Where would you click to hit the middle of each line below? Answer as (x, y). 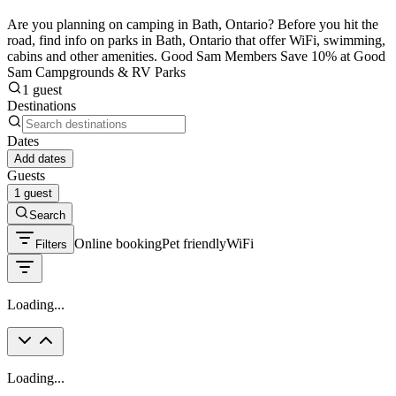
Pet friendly (194, 243)
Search (47, 215)
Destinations (42, 105)
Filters (51, 244)
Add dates (40, 158)
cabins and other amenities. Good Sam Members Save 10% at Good (196, 56)
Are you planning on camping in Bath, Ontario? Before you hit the (193, 24)
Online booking (118, 243)
